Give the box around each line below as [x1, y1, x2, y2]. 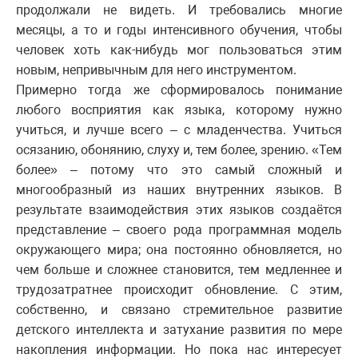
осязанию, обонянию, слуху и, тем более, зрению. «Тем [16, 141, 342, 157]
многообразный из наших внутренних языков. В [16, 181, 342, 197]
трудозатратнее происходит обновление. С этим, [16, 281, 342, 297]
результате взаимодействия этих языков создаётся [16, 201, 342, 217]
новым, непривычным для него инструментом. [16, 62, 296, 78]
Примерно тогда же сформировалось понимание [16, 82, 342, 97]
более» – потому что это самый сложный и [16, 161, 342, 177]
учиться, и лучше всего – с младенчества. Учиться [16, 121, 342, 137]
